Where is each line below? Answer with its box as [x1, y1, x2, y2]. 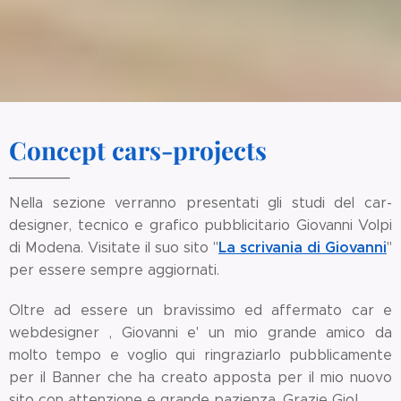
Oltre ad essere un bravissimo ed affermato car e [9, 302, 392, 319]
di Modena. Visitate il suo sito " [9, 239, 218, 256]
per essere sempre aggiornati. [9, 261, 219, 278]
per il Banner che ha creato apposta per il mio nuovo [9, 369, 392, 386]
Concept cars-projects [9, 133, 267, 166]
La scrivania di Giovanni [218, 238, 387, 257]
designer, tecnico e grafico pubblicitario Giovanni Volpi [9, 217, 392, 234]
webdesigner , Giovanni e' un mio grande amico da [9, 324, 392, 341]
